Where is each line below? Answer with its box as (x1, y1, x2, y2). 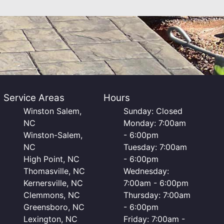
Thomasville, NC (23, 166, 85, 176)
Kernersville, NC (23, 178, 83, 188)
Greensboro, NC (23, 202, 84, 212)
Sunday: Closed (123, 106, 183, 116)
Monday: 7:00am (123, 118, 186, 128)
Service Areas (3, 92, 64, 103)
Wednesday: (123, 166, 169, 176)
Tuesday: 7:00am (123, 142, 187, 152)
